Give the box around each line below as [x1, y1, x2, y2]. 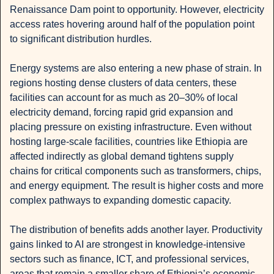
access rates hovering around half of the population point [10, 19, 254, 30]
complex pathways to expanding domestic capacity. [10, 195, 231, 206]
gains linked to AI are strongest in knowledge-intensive [10, 239, 245, 250]
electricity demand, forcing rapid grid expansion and [10, 107, 233, 118]
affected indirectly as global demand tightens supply [10, 151, 234, 162]
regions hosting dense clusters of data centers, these [10, 78, 237, 89]
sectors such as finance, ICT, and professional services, [10, 254, 249, 265]
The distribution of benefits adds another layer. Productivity [10, 224, 262, 235]
